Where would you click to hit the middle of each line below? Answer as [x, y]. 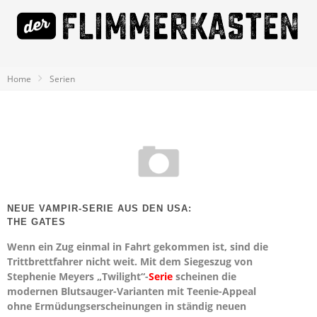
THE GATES [36, 222]
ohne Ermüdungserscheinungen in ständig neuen [127, 306]
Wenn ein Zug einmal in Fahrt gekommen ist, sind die [138, 247]
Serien [62, 79]
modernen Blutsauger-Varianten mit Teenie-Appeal [132, 291]
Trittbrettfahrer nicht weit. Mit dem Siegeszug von [130, 261]
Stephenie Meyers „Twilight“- [78, 276]
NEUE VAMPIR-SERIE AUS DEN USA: [99, 208]
